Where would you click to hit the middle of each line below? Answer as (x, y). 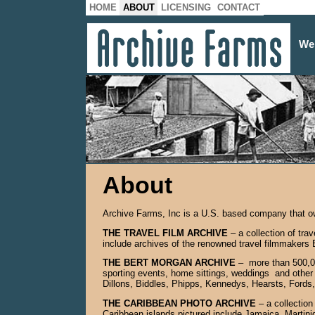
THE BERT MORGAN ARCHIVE (169, 263)
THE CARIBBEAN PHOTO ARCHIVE (179, 304)
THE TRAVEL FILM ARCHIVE (167, 233)
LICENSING (186, 7)
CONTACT (239, 7)
